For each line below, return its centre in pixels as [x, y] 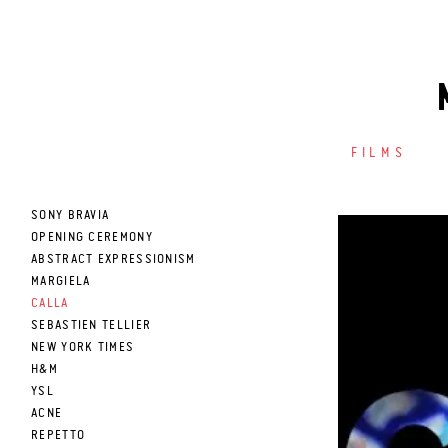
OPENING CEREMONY [92, 237]
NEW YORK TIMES [83, 347]
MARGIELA [61, 281]
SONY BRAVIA [70, 215]
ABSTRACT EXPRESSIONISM [113, 259]
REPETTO [58, 435]
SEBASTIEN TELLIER [91, 325]
